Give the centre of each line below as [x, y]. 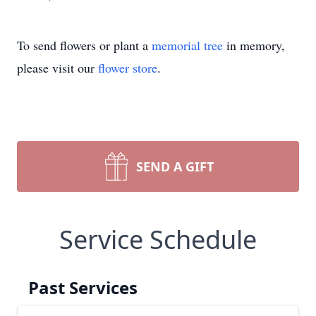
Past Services [83, 287]
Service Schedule [158, 239]
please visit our [57, 68]
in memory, [254, 45]
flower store [128, 68]
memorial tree [187, 45]
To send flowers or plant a [84, 45]
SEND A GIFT [175, 166]
